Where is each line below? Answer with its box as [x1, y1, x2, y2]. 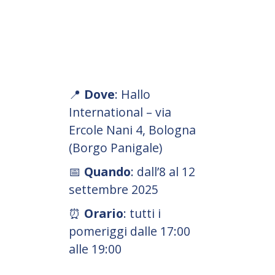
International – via [69, 103, 171, 120]
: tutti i [123, 204, 161, 222]
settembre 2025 [69, 180, 158, 198]
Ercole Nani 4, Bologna [69, 121, 196, 138]
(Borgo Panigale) [69, 139, 162, 156]
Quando [84, 163, 131, 180]
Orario [84, 204, 123, 222]
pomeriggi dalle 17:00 [69, 222, 190, 239]
